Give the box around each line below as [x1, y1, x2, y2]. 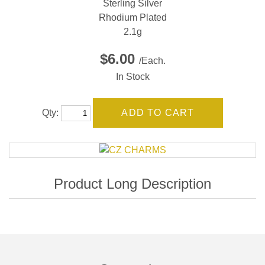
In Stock [115, 72, 150, 82]
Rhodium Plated [98, 12, 167, 22]
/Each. [138, 56, 166, 66]
